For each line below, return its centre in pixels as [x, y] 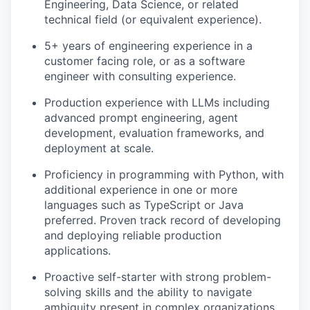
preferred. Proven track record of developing [163, 220]
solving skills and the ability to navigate [148, 292]
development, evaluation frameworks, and [154, 133]
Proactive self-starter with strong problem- [158, 277]
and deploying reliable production [133, 236]
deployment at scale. [99, 148]
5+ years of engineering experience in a [148, 46]
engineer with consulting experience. [140, 76]
